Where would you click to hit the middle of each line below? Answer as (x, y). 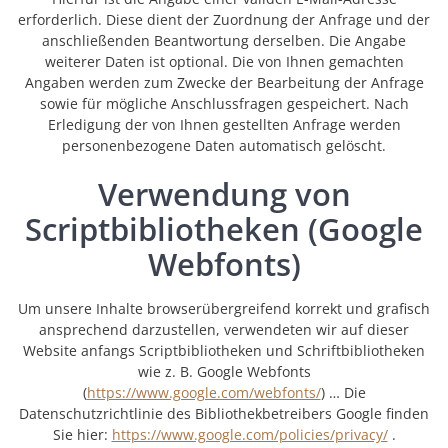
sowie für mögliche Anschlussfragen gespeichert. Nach (224, 104)
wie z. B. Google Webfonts (224, 372)
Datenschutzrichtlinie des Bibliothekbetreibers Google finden (224, 414)
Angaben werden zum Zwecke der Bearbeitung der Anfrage (224, 83)
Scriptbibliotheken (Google (224, 229)
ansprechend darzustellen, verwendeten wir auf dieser (224, 330)
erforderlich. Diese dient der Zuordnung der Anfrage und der (224, 20)
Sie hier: (82, 435)
